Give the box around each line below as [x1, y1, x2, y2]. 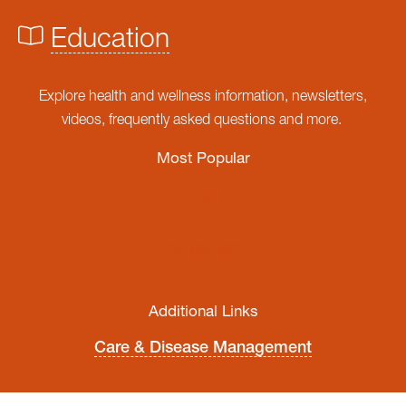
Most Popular [156, 148, 250, 167]
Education [51, 21, 169, 53]
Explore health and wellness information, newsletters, [39, 87, 367, 103]
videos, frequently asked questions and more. [61, 111, 345, 127]
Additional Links [148, 301, 258, 320]
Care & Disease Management [94, 337, 312, 356]
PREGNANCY [163, 240, 243, 256]
